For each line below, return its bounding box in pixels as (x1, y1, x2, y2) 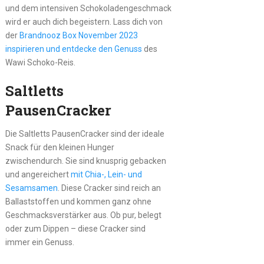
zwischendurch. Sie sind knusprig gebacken (5, 156, 166, 166)
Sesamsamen (5, 183, 58, 193)
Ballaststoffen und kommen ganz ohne (5, 196, 151, 206)
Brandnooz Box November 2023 (19, 30, 138, 40)
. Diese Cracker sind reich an (57, 183, 161, 193)
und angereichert (5, 169, 71, 179)
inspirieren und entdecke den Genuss (5, 44, 142, 54)
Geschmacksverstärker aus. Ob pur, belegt (5, 210, 161, 220)
